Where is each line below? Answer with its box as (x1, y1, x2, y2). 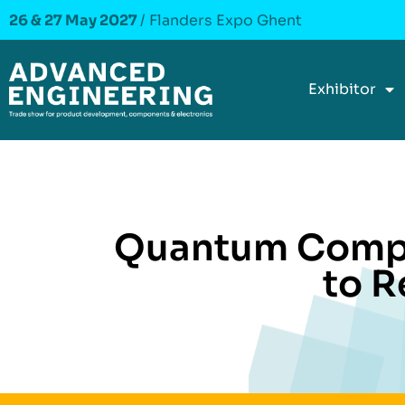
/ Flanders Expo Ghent (140, 11, 302, 30)
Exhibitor (308, 80, 376, 99)
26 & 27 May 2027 (9, 11, 140, 30)
